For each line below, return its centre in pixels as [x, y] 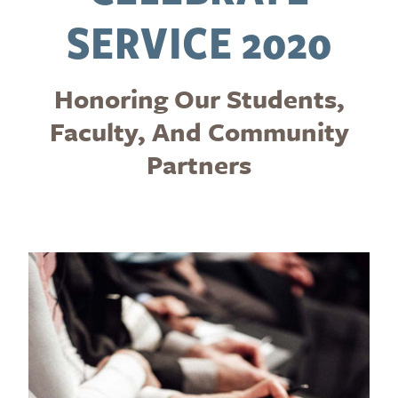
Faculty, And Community [199, 131]
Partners [199, 164]
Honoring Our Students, [199, 98]
